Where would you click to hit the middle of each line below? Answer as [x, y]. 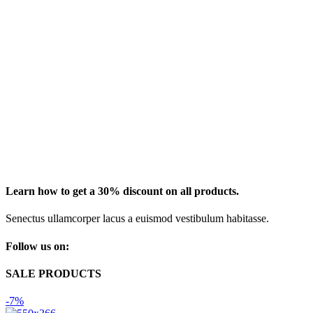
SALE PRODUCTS [53, 273]
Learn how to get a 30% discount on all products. [122, 191]
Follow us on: [37, 246]
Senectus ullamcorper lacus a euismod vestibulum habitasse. [137, 219]
